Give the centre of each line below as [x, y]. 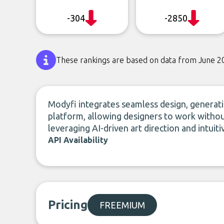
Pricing [68, 205]
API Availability [78, 140]
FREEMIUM [122, 205]
